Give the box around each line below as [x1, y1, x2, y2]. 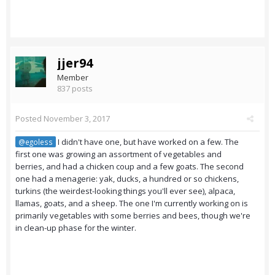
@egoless [18, 137, 53, 147]
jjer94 [57, 55, 93, 72]
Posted [15, 113, 44, 125]
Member [57, 72, 88, 83]
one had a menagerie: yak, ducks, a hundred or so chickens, [15, 173, 239, 185]
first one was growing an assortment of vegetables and [15, 149, 222, 160]
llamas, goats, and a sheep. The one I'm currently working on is [15, 198, 248, 209]
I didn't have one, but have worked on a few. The [56, 136, 239, 148]
